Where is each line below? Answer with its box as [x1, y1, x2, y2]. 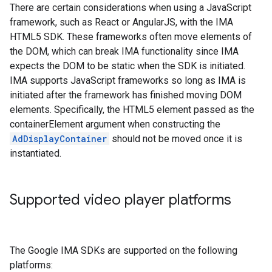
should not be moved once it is [109, 133, 242, 144]
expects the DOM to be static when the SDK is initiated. [10, 60, 245, 72]
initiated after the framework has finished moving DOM [10, 89, 242, 101]
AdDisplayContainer [12, 133, 107, 144]
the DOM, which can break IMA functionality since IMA [10, 46, 239, 57]
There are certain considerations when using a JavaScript [10, 2, 251, 13]
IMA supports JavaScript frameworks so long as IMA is [10, 75, 246, 86]
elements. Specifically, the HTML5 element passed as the [10, 104, 254, 115]
